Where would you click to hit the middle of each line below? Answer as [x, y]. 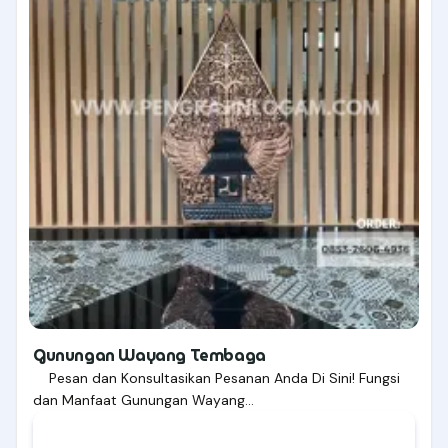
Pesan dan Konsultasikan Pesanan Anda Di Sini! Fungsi [216, 378]
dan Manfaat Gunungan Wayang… [143, 400]
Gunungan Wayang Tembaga [149, 356]
